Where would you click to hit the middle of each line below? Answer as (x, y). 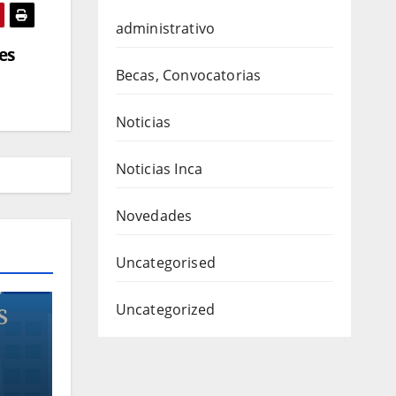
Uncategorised (166, 263)
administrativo (165, 28)
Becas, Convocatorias (188, 75)
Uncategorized (165, 309)
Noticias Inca (159, 169)
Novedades (154, 216)
